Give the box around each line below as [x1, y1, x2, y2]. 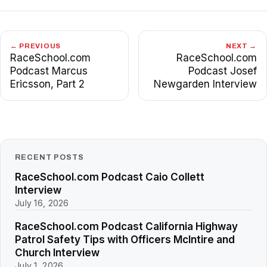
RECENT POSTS [15, 153, 84, 162]
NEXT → [225, 42, 257, 50]
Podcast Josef [188, 65, 257, 77]
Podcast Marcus [10, 65, 88, 77]
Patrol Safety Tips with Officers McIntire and [15, 234, 235, 246]
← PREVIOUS [10, 42, 61, 50]
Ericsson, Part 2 [10, 78, 85, 91]
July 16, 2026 [15, 198, 69, 209]
